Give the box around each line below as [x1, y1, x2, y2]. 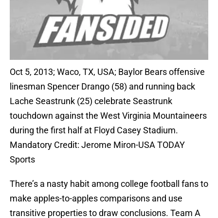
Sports [10, 154, 35, 165]
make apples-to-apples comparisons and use [10, 193, 182, 204]
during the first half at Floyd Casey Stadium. [10, 125, 178, 136]
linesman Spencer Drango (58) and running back [10, 81, 195, 92]
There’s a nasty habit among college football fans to [10, 179, 208, 189]
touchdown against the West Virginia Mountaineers [10, 110, 207, 121]
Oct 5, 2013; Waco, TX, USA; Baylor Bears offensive [10, 67, 205, 77]
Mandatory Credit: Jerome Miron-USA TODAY [10, 140, 185, 150]
